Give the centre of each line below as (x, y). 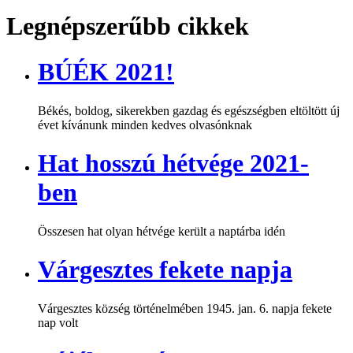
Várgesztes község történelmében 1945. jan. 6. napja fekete (185, 308)
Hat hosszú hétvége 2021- (173, 163)
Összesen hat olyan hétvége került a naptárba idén (162, 231)
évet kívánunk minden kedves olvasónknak (145, 124)
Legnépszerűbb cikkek (128, 26)
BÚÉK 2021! (106, 72)
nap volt (58, 322)
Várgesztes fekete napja (165, 270)
